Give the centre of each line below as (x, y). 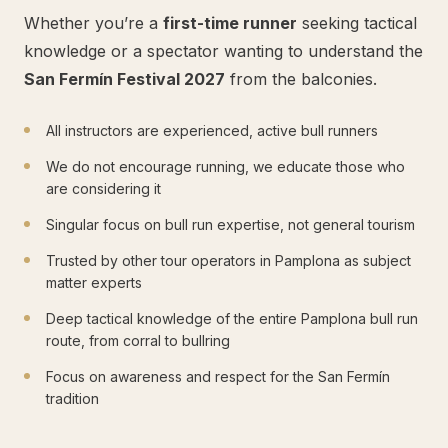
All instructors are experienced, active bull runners (212, 130)
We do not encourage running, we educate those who (225, 166)
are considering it (103, 188)
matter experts (94, 282)
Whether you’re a (93, 22)
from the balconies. (301, 78)
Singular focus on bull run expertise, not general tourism (230, 224)
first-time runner (230, 22)
